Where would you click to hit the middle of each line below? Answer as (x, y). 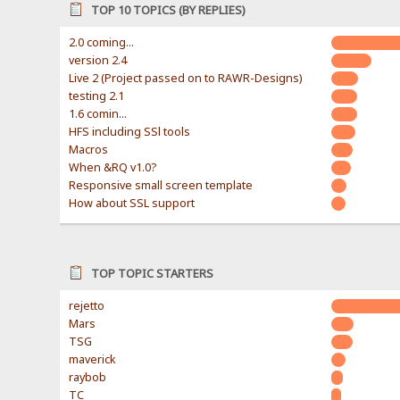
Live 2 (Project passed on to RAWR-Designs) (186, 79)
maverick (93, 360)
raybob (88, 378)
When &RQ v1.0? (113, 168)
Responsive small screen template (161, 186)
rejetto (87, 306)
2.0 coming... (102, 43)
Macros (89, 150)
